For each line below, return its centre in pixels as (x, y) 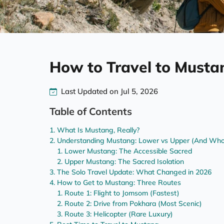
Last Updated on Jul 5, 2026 (109, 91)
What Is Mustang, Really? (98, 130)
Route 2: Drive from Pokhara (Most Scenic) (133, 204)
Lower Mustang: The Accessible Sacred (128, 151)
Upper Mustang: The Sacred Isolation (124, 162)
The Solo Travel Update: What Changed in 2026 (134, 172)
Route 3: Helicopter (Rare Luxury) (119, 214)
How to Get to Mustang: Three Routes (119, 183)
